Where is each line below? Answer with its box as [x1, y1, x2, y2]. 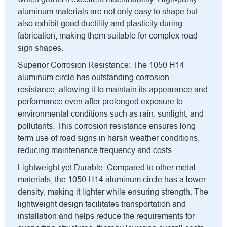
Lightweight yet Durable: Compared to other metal [18, 163, 196, 172]
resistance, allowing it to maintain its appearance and [18, 85, 208, 94]
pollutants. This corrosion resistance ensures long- [18, 122, 198, 131]
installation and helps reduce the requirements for [18, 212, 195, 221]
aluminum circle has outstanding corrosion [18, 73, 169, 82]
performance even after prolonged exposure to [18, 97, 183, 106]
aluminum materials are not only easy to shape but [18, 7, 198, 16]
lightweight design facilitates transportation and [18, 200, 186, 209]
